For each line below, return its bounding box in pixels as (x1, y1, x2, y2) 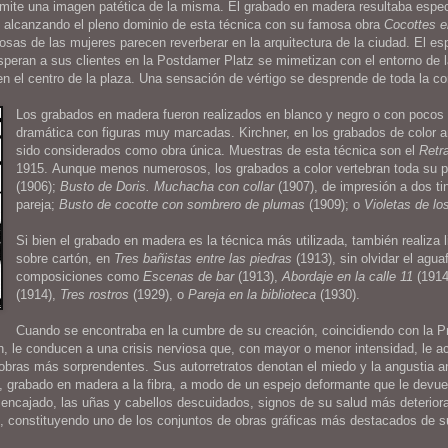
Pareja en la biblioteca (188, 286, 317, 302)
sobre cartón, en (16, 250, 115, 266)
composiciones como (16, 268, 144, 284)
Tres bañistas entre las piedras (114, 250, 293, 266)
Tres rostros (60, 286, 130, 302)
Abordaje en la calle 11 (282, 268, 418, 284)
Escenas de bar (143, 268, 235, 284)
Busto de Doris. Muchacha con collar (60, 178, 275, 194)
